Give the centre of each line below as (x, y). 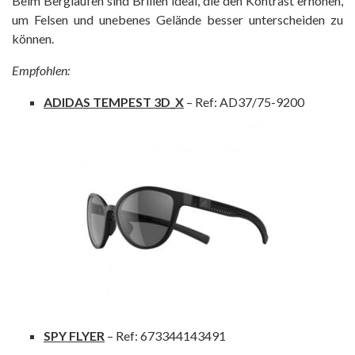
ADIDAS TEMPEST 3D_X (114, 101)
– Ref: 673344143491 (165, 335)
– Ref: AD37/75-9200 (244, 101)
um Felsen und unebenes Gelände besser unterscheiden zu (177, 19)
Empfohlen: (41, 70)
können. (33, 38)
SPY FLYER (74, 335)
